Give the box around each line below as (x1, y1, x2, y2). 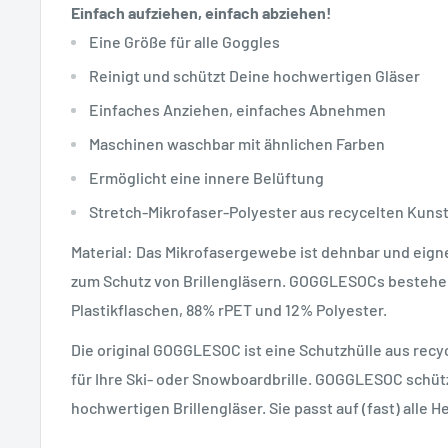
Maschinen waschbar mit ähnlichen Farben (89, 133, 385, 153)
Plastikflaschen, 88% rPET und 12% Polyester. (71, 300, 387, 320)
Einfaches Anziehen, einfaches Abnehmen (89, 99, 386, 119)
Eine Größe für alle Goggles (89, 31, 280, 51)
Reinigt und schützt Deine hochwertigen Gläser (89, 65, 420, 85)
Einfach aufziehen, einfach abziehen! (71, 2, 332, 22)
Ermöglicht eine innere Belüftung (89, 167, 324, 187)
